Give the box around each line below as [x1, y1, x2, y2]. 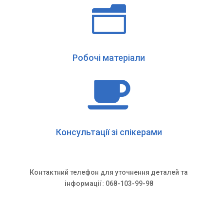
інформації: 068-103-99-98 [64, 180, 153, 188]
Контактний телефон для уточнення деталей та [30, 168, 188, 177]
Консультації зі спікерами [55, 127, 162, 138]
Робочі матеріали [73, 53, 145, 63]
